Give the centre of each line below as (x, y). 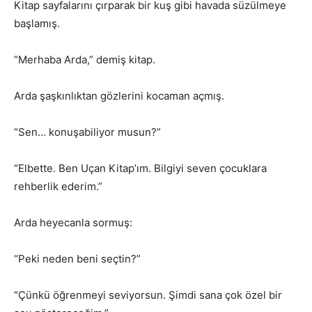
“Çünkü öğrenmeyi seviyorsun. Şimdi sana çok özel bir (148, 295)
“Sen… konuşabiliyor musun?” (87, 132)
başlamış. (37, 24)
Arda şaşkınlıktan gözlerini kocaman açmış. (119, 96)
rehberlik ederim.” (58, 187)
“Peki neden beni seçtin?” (77, 259)
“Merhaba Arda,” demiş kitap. (85, 60)
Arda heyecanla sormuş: (73, 223)
